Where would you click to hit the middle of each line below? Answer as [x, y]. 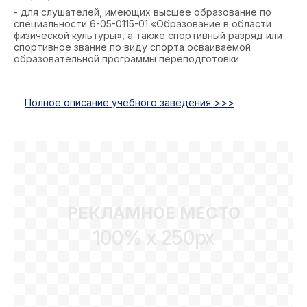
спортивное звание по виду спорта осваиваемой [132, 47]
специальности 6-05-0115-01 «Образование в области [143, 24]
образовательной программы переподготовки [126, 59]
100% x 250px [153, 237]
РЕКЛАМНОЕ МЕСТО [153, 212]
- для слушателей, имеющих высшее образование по [143, 12]
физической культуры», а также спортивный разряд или [148, 35]
